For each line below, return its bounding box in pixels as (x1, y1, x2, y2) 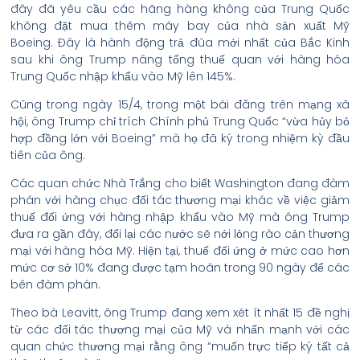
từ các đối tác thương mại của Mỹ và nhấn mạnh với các (10, 321, 350, 337)
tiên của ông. (10, 147, 85, 163)
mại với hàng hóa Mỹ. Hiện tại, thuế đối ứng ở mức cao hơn (10, 243, 350, 259)
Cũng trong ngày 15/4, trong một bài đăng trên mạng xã (10, 96, 350, 112)
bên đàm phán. (10, 276, 100, 292)
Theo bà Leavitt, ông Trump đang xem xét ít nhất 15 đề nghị (10, 305, 350, 321)
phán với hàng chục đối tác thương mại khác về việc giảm (10, 192, 350, 208)
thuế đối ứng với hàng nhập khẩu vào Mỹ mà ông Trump (10, 209, 350, 225)
